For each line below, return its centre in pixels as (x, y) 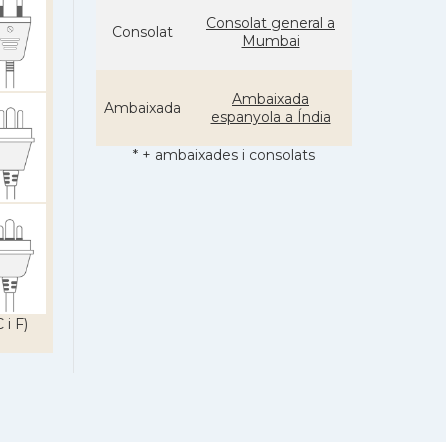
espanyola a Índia (270, 117)
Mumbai (270, 41)
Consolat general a (270, 23)
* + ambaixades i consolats (224, 155)
